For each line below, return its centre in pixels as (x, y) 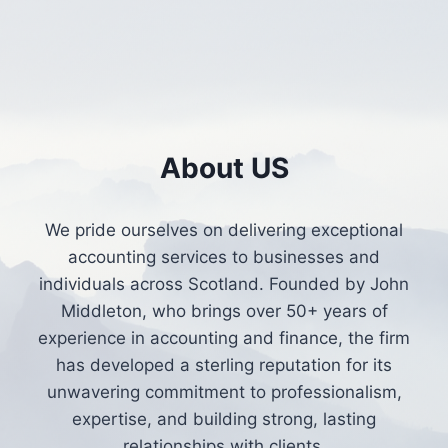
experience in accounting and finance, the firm (224, 338)
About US (224, 168)
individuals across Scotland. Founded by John (224, 284)
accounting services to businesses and (224, 257)
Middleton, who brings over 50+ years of (224, 311)
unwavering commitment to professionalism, (224, 392)
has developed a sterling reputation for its (224, 365)
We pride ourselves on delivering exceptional (224, 230)
